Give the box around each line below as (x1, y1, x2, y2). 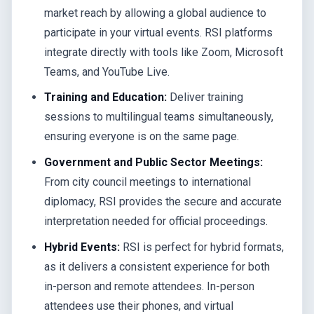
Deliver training (167, 90, 244, 104)
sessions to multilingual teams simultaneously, (44, 110, 274, 124)
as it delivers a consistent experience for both (44, 260, 271, 274)
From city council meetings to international (44, 175, 252, 189)
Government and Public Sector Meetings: (44, 156, 264, 170)
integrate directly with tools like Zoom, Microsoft (44, 45, 284, 59)
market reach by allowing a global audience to (44, 6, 267, 20)
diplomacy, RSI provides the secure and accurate (44, 195, 282, 209)
